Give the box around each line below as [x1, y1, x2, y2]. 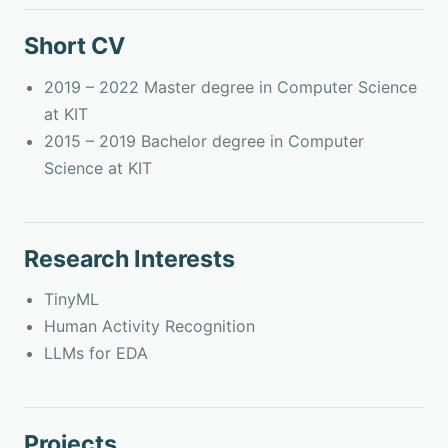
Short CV [24, 32, 125, 61]
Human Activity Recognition [44, 316, 255, 337]
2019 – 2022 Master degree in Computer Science [44, 76, 417, 97]
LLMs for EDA [44, 343, 148, 364]
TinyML [44, 289, 99, 310]
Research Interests [24, 244, 235, 273]
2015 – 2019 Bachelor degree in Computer [44, 130, 364, 151]
